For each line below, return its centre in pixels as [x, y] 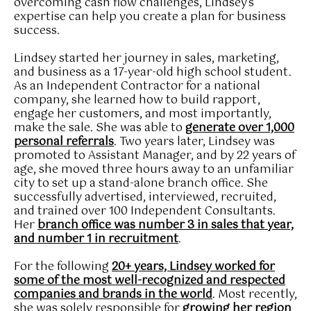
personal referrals [64, 142]
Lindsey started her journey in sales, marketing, [146, 58]
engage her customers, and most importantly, [143, 114]
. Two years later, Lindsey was [194, 142]
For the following [63, 267]
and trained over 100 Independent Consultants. [145, 211]
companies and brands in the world [113, 294]
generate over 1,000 [240, 128]
